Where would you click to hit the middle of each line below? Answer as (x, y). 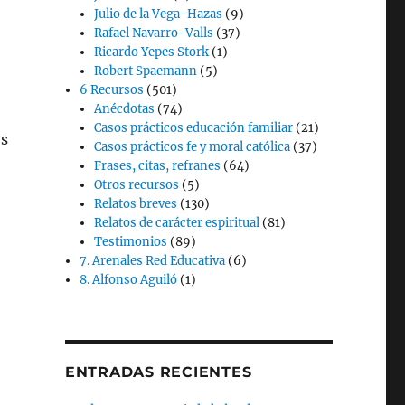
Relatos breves (136, 204)
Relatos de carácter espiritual (177, 223)
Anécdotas (125, 109)
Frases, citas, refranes (158, 166)
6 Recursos (112, 90)
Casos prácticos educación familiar (194, 128)
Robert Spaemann (146, 71)
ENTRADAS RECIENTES (158, 372)
